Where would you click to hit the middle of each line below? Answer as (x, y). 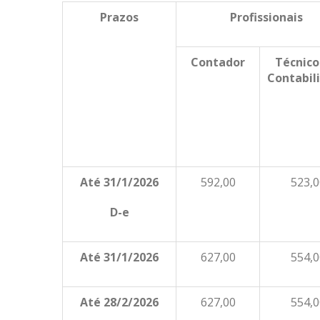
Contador (218, 62)
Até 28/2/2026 (120, 302)
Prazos (120, 17)
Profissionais (266, 17)
